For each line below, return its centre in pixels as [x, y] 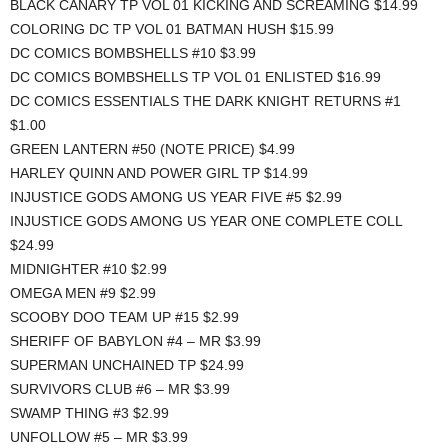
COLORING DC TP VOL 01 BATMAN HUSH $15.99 [172, 29]
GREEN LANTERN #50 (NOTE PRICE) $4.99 [152, 149]
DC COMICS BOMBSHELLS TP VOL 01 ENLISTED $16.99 [195, 77]
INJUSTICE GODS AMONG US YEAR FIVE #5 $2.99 [176, 197]
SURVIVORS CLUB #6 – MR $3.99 [120, 389]
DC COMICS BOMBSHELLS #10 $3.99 [133, 53]
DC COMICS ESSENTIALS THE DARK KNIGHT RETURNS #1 [205, 101]
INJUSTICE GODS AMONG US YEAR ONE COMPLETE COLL [206, 221]
